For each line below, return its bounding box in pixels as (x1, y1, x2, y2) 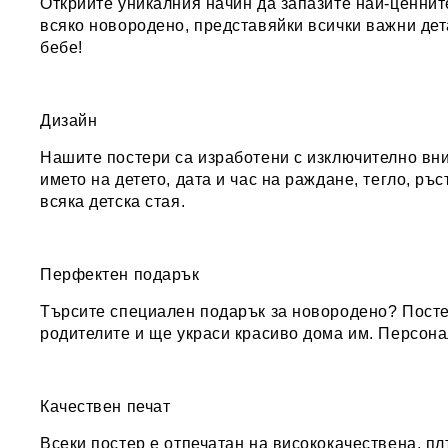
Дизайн (40, 112, 98, 129)
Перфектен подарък (40, 266, 200, 283)
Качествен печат (40, 398, 171, 415)
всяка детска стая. (40, 193, 186, 210)
